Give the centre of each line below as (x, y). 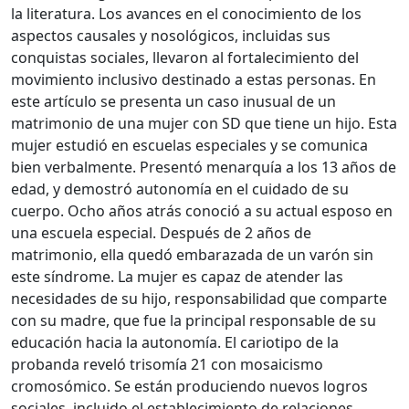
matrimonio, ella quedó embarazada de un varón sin (192, 254)
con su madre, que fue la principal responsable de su (194, 320)
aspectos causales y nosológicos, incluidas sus (171, 35)
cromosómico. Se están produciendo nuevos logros (189, 386)
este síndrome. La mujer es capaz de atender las (177, 276)
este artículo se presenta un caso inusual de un (173, 101)
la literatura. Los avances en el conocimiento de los (186, 13)
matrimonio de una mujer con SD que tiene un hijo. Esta (204, 123)
